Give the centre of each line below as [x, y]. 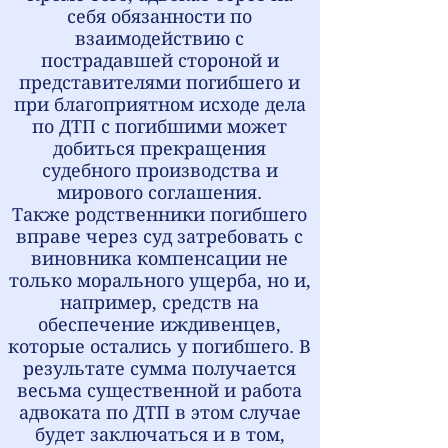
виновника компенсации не [159, 258]
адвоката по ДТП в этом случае [159, 412]
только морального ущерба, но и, [159, 280]
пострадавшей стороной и [159, 60]
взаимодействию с [159, 38]
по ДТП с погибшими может [159, 126]
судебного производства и [159, 170]
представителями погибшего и [159, 82]
